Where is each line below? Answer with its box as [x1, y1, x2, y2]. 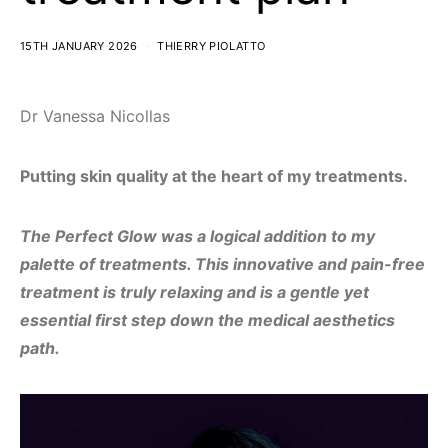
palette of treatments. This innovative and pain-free [20, 254, 425, 274]
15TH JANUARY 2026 [20, 39, 138, 53]
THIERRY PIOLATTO [157, 39, 266, 53]
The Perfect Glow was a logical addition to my [20, 226, 375, 246]
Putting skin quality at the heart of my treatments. [20, 166, 408, 186]
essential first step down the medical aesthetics [20, 310, 395, 330]
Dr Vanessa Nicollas [20, 106, 170, 126]
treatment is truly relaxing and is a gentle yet [20, 282, 369, 302]
